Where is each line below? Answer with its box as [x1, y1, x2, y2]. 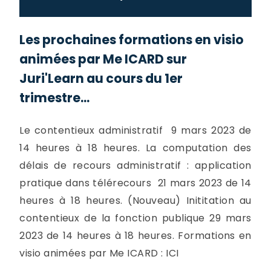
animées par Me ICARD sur [19, 50, 188, 68]
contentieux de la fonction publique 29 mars [19, 211, 252, 226]
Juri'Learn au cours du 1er [19, 70, 183, 88]
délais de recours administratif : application [19, 158, 252, 173]
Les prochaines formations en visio [19, 31, 244, 49]
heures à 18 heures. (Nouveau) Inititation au [19, 194, 252, 208]
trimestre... [19, 89, 90, 107]
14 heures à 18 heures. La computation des [19, 141, 252, 155]
